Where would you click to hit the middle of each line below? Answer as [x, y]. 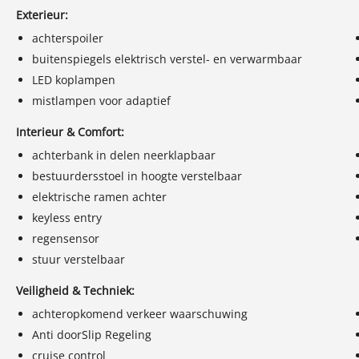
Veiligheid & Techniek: [75, 290]
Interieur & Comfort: [70, 131]
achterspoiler [68, 38]
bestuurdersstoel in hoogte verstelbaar [137, 175]
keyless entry [67, 217]
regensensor [66, 238]
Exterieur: [42, 14]
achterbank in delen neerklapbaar [124, 155]
